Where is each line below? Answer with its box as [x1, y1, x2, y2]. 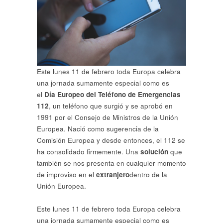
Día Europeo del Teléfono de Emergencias [44, 89, 181, 99]
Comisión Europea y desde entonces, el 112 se [37, 135, 185, 145]
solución [138, 146, 168, 156]
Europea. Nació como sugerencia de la [37, 123, 159, 133]
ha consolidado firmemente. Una [37, 146, 138, 156]
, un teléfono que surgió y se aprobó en [49, 101, 173, 111]
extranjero [94, 169, 129, 179]
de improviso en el [37, 169, 94, 179]
